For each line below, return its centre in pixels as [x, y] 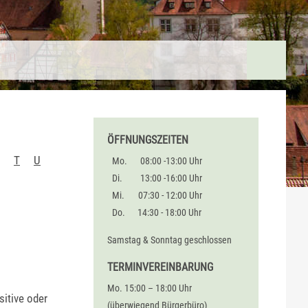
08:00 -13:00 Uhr [171, 161]
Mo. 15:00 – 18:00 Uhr [150, 288]
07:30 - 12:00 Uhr [170, 196]
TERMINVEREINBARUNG [160, 267]
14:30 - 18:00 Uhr [170, 213]
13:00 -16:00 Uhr [171, 178]
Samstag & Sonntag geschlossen [169, 240]
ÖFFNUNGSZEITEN [148, 140]
